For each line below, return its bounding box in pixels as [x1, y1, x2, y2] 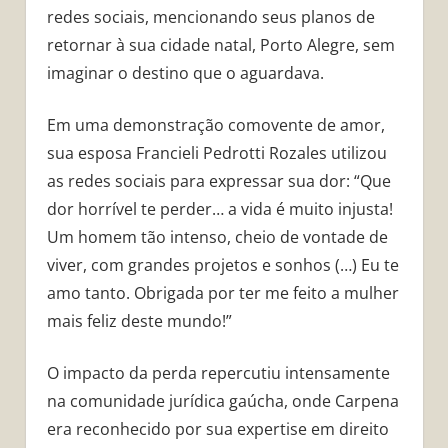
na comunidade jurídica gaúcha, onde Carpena [46, 390, 399, 413]
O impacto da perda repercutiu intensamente [46, 362, 390, 385]
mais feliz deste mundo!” [46, 310, 232, 333]
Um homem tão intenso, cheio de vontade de [46, 226, 388, 249]
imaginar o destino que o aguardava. [46, 62, 324, 85]
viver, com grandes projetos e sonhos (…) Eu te [46, 254, 399, 277]
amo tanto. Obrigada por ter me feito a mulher [46, 282, 399, 305]
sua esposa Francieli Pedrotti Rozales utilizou [46, 142, 387, 165]
